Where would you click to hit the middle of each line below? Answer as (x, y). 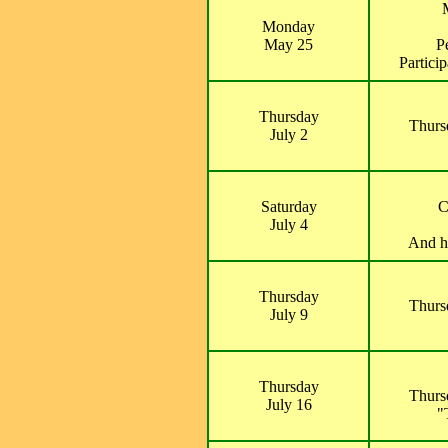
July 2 (288, 134)
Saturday (288, 206)
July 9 (288, 314)
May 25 (288, 44)
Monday (288, 26)
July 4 (288, 224)
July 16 (288, 404)
